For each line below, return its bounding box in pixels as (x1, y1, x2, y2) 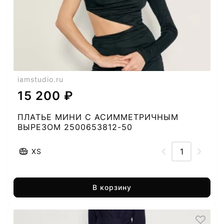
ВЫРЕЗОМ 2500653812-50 (17, 122, 132, 132)
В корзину (92, 183, 131, 191)
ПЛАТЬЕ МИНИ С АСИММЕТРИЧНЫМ (17, 112, 178, 122)
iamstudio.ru (17, 75, 63, 83)
